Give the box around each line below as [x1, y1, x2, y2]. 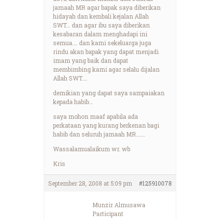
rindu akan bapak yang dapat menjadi [53, 47, 159, 55]
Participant [92, 209, 123, 218]
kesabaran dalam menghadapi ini [53, 29, 147, 38]
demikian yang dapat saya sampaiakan [53, 88, 165, 97]
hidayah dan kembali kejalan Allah [53, 12, 149, 20]
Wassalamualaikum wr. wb [53, 144, 130, 153]
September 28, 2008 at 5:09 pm [48, 179, 132, 187]
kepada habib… [53, 97, 93, 106]
